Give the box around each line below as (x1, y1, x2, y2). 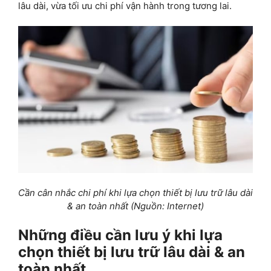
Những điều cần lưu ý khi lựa (18, 226, 223, 244)
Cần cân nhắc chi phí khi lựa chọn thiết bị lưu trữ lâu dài (18, 187, 253, 199)
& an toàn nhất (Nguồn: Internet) (67, 200, 204, 212)
